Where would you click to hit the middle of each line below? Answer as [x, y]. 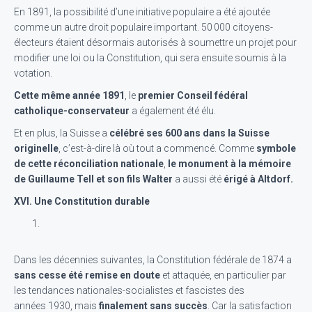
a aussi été [198, 179]
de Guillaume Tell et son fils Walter [94, 179]
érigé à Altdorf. [257, 179]
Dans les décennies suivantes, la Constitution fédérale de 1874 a [153, 260]
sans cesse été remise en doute [87, 275]
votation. [34, 73]
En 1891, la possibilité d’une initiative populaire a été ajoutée [142, 12]
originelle [36, 148]
